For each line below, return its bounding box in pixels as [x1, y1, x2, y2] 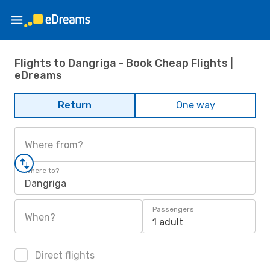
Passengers [152, 205, 194, 213]
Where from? [25, 139, 83, 151]
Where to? [25, 166, 59, 175]
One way [175, 99, 215, 111]
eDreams [14, 68, 62, 82]
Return [58, 99, 92, 111]
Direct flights [33, 250, 95, 261]
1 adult [152, 216, 183, 228]
